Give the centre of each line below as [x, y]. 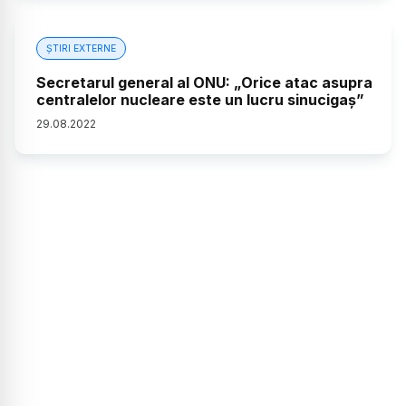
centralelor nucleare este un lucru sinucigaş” [200, 99]
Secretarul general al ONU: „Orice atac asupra [204, 82]
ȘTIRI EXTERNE [81, 48]
